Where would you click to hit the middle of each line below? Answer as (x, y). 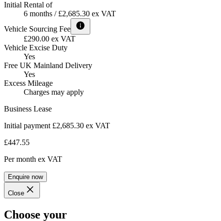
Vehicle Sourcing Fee (37, 29)
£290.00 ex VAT (50, 39)
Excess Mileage (28, 83)
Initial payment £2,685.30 (44, 126)
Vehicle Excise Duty (36, 48)
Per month (20, 159)
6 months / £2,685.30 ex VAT (70, 14)
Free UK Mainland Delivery (48, 66)
